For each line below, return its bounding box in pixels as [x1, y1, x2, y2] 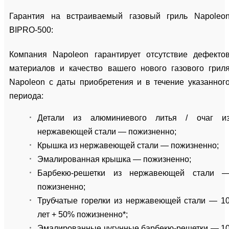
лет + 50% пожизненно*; [37, 210, 128, 219]
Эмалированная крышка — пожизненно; [37, 154, 191, 164]
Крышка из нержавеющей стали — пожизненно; [37, 141, 219, 150]
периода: [9, 91, 43, 100]
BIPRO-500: [9, 25, 53, 34]
